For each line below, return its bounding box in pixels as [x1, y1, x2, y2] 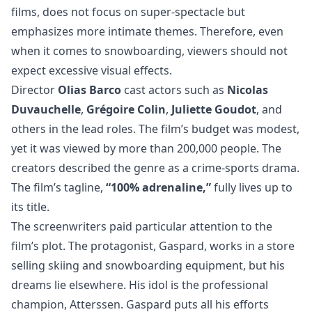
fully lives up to [211, 179, 292, 195]
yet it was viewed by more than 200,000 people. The [11, 140, 281, 156]
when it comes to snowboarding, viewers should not [11, 42, 288, 58]
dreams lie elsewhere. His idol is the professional [11, 276, 268, 292]
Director [11, 81, 58, 97]
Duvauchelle [11, 101, 81, 117]
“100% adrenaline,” [106, 179, 211, 195]
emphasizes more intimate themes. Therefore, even [11, 23, 283, 39]
